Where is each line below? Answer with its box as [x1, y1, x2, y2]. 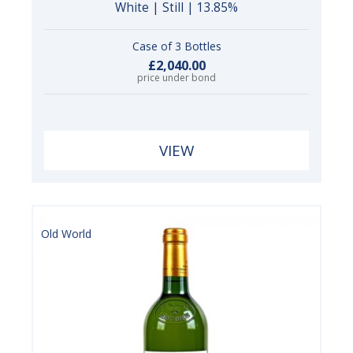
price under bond [137, 71, 216, 85]
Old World [41, 225, 91, 241]
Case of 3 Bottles [132, 38, 221, 54]
